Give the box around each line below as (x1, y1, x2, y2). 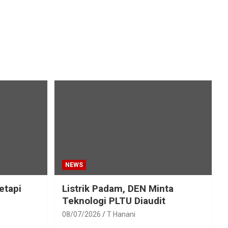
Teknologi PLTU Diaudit (62, 194, 165, 207)
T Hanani (106, 210, 135, 218)
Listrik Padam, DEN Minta (62, 182, 174, 194)
